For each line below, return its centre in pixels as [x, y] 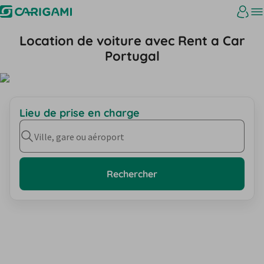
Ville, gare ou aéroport [79, 137]
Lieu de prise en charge [80, 113]
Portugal [132, 56]
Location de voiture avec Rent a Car [132, 41]
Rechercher [132, 174]
